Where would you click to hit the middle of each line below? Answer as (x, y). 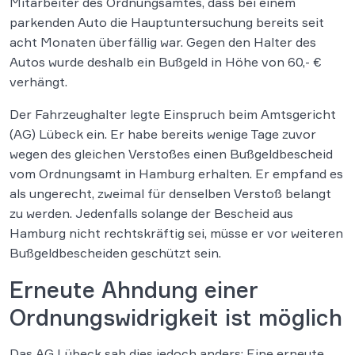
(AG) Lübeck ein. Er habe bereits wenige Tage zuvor (163, 134)
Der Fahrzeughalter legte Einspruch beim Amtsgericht (173, 114)
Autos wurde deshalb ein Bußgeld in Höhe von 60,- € (166, 62)
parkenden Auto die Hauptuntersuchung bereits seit (167, 22)
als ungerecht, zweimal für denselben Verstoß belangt (170, 193)
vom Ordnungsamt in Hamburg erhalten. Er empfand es (176, 174)
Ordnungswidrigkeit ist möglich (176, 317)
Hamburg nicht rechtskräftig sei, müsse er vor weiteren (176, 233)
